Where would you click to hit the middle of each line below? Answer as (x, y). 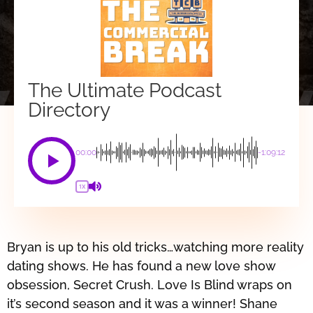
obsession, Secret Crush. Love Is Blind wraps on (150, 285)
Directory (69, 110)
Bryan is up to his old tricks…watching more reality (155, 247)
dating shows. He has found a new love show (141, 266)
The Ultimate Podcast (125, 90)
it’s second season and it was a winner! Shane (142, 304)
